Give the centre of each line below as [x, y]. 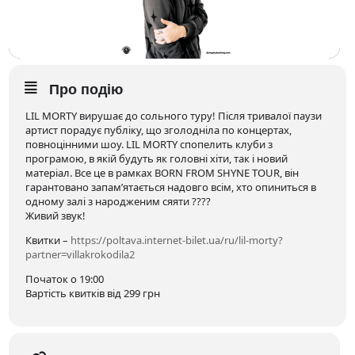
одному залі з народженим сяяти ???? [118, 202]
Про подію [86, 90]
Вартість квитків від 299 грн [93, 294]
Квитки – [48, 240]
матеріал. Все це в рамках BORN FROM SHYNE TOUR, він [162, 173]
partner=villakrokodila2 [80, 255]
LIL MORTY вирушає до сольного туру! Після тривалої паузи [174, 116]
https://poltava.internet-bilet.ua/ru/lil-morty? [177, 240]
